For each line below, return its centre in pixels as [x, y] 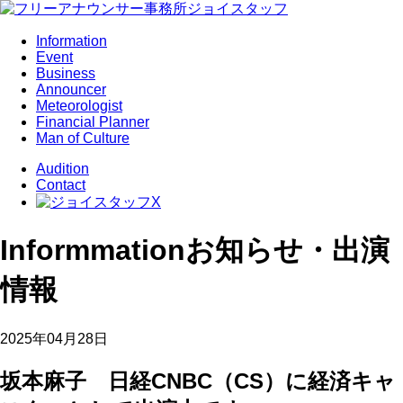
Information [72, 41]
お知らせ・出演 [287, 251]
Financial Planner [93, 122]
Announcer [71, 90]
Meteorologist [79, 106]
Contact [61, 185]
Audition [63, 169]
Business [66, 73]
